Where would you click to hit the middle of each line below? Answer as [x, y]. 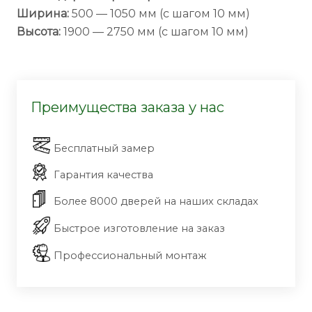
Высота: [39, 32]
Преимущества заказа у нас [127, 107]
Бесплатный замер [104, 148]
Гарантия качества [103, 175]
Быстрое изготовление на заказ [139, 228]
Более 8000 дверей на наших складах [156, 201]
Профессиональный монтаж [130, 256]
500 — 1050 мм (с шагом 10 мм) [159, 14]
